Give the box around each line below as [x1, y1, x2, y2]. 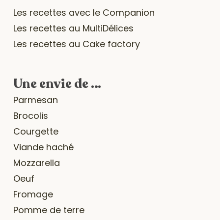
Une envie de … [13, 75, 101, 93]
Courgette [13, 125, 58, 138]
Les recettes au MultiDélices [13, 22, 134, 35]
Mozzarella [13, 157, 60, 169]
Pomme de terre [13, 204, 84, 217]
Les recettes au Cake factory [13, 38, 140, 51]
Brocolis [13, 110, 48, 122]
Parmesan [13, 94, 58, 107]
